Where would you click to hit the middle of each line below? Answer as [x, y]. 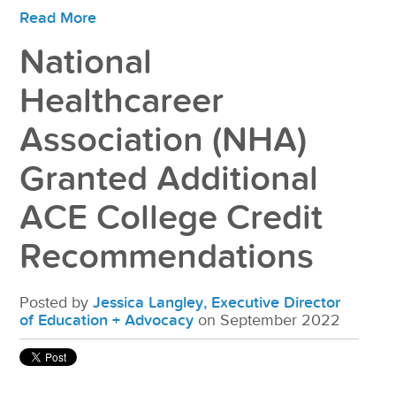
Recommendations [167, 258]
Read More [58, 19]
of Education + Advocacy [107, 321]
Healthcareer [122, 102]
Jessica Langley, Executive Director [217, 303]
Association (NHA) [164, 141]
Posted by [57, 303]
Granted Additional [169, 180]
